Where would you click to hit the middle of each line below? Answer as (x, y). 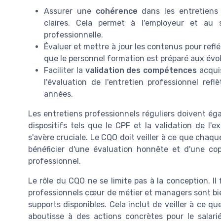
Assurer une (70, 11)
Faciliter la (65, 71)
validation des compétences (141, 71)
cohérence (116, 11)
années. (58, 94)
